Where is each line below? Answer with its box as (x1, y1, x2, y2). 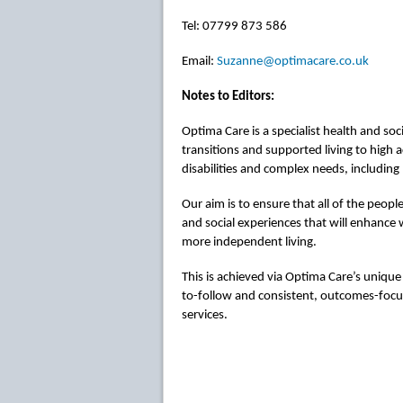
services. (182, 309, 228, 323)
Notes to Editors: (182, 90, 274, 104)
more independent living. (182, 236, 317, 250)
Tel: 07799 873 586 (182, 20, 287, 34)
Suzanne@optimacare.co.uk (217, 55, 369, 69)
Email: (182, 55, 217, 69)
